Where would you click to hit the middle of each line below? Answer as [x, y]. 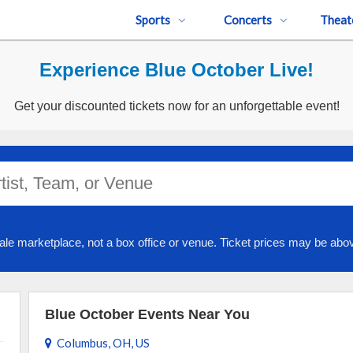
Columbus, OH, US [100, 343]
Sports [153, 20]
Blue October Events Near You [147, 314]
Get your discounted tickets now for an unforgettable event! [176, 106]
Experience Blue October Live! [176, 70]
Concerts [247, 20]
